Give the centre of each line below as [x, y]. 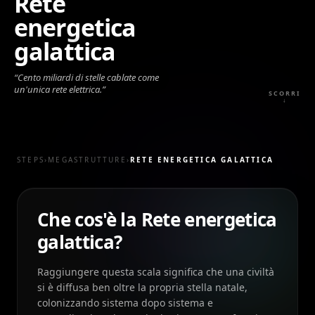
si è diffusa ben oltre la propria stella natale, [142, 287]
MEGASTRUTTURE [87, 160]
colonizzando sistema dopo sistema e [125, 303]
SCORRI [285, 93]
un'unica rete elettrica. [58, 89]
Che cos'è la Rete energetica [157, 219]
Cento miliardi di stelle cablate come [88, 77]
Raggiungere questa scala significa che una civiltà [156, 272]
